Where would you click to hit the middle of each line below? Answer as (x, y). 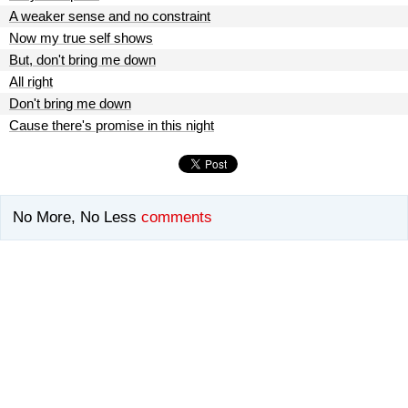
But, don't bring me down (82, 60)
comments (177, 218)
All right (31, 82)
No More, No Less (75, 218)
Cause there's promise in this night (112, 125)
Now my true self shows (81, 38)
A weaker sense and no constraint (110, 16)
